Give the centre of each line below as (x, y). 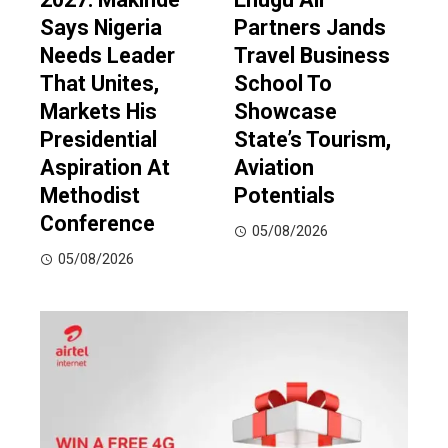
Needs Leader (107, 56)
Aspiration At (105, 168)
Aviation (274, 168)
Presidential (98, 140)
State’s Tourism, (312, 140)
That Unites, (99, 84)
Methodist (90, 196)
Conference (97, 224)
